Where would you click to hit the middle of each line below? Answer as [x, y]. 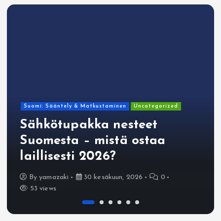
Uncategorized [156, 106]
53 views [42, 189]
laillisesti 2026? [68, 157]
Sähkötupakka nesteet [89, 125]
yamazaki [54, 178]
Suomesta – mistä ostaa [93, 141]
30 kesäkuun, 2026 [112, 178]
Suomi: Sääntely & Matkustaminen [75, 106]
